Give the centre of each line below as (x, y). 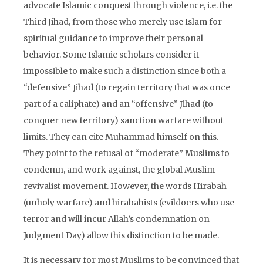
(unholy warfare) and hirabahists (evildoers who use (129, 203)
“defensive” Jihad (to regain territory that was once (127, 87)
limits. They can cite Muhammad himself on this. (121, 137)
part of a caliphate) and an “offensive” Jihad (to (118, 104)
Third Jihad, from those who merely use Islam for (123, 22)
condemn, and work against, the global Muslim (119, 170)
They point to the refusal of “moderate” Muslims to (127, 153)
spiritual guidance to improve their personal (113, 38)
